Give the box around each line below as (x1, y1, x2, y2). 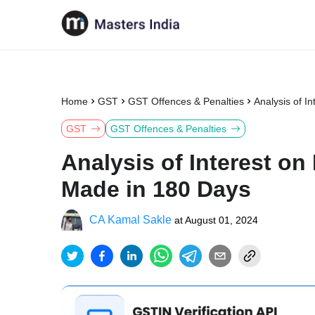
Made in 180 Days (61, 176, 251, 202)
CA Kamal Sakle (89, 214, 172, 226)
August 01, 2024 (185, 214, 258, 226)
